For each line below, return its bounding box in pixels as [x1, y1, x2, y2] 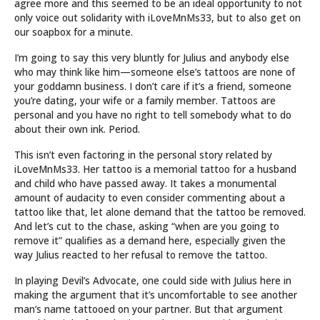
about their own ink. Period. [14, 121, 140, 136]
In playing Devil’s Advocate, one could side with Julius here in [14, 273, 291, 287]
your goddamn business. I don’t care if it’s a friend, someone [14, 79, 291, 93]
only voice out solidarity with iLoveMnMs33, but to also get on [14, 10, 301, 24]
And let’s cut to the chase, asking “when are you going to [14, 219, 279, 233]
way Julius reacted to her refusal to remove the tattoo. [14, 247, 267, 261]
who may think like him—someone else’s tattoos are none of [14, 64, 295, 79]
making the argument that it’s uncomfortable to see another [14, 287, 297, 301]
